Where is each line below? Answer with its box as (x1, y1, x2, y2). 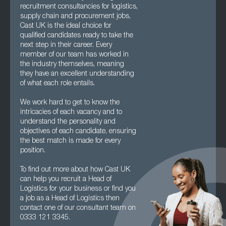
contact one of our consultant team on (20, 205, 136, 212)
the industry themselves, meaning (20, 61, 124, 68)
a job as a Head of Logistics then (20, 195, 120, 202)
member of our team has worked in (20, 51, 129, 59)
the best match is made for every (20, 138, 121, 145)
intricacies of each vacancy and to (20, 109, 122, 116)
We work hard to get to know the (20, 99, 120, 106)
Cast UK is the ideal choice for (20, 23, 111, 30)
